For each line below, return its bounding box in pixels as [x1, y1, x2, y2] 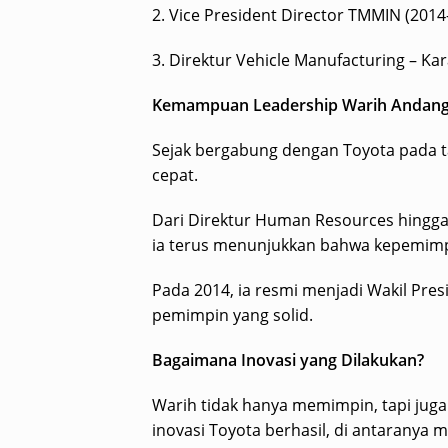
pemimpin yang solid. [152, 304, 313, 327]
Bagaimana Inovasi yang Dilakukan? [152, 349, 424, 372]
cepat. [152, 164, 198, 187]
